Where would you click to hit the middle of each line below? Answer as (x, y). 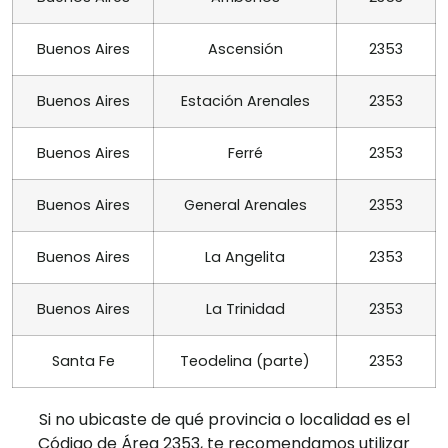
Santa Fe (83, 361)
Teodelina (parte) (245, 361)
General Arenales (245, 205)
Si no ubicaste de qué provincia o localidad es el (224, 420)
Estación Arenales (245, 101)
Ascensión (245, 49)
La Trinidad (245, 309)
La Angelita (245, 257)
